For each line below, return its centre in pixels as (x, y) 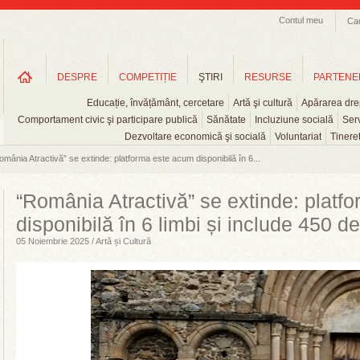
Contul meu (301, 20)
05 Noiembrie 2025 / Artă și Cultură (84, 241)
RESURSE (268, 77)
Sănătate (226, 120)
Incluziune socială (294, 120)
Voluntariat (298, 137)
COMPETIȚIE (148, 77)
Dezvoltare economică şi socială (195, 137)
